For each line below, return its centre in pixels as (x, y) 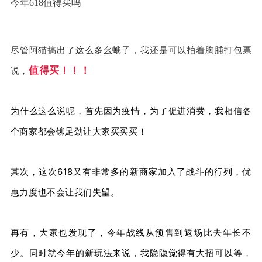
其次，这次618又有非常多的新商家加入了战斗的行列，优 (131, 171)
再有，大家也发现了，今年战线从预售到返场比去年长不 (131, 232)
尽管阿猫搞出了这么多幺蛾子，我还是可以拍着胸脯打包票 (131, 50)
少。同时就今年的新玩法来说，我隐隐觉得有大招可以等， (131, 253)
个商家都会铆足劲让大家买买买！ (79, 131)
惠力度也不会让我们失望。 (65, 192)
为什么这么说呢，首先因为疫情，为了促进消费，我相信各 (131, 111)
